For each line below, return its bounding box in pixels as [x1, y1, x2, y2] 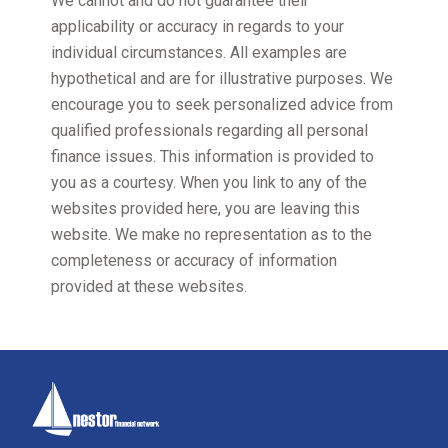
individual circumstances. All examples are [51, 43, 348, 63]
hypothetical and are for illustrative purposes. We [51, 69, 394, 89]
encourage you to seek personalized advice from [51, 95, 394, 115]
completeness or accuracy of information [51, 251, 338, 271]
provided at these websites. [51, 277, 248, 297]
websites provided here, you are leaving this [51, 199, 361, 219]
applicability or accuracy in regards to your [51, 17, 345, 37]
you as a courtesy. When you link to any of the [51, 173, 368, 193]
